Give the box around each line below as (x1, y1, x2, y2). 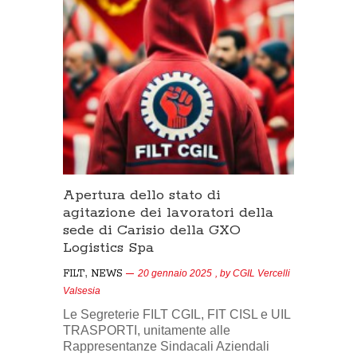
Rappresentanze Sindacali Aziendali (63, 339, 269, 354)
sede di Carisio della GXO (63, 222, 241, 240)
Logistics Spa (63, 239, 154, 257)
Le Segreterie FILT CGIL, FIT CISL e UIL (63, 308, 290, 322)
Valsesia (63, 285, 100, 297)
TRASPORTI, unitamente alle (63, 324, 230, 338)
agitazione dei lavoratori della (63, 204, 273, 222)
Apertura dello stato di (63, 186, 221, 205)
